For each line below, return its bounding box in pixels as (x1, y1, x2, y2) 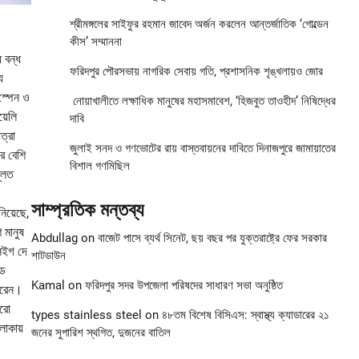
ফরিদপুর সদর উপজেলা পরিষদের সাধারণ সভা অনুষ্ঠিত (84, 278, 283, 293)
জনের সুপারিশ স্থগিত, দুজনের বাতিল (30, 325, 171, 341)
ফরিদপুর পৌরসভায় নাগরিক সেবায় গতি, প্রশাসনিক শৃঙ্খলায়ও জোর (69, 64, 323, 79)
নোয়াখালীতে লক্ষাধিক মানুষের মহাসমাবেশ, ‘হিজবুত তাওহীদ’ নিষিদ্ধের (69, 94, 336, 109)
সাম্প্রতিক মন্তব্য (30, 199, 143, 222)
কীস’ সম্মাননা (69, 34, 122, 50)
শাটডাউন (30, 248, 66, 264)
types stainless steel (30, 308, 142, 323)
